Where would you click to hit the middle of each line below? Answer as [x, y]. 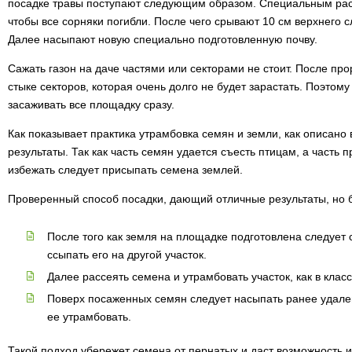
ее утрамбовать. [89, 317]
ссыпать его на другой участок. [127, 255]
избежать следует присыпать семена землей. [125, 170]
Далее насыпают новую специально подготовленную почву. [163, 39]
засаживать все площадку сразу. [91, 104]
